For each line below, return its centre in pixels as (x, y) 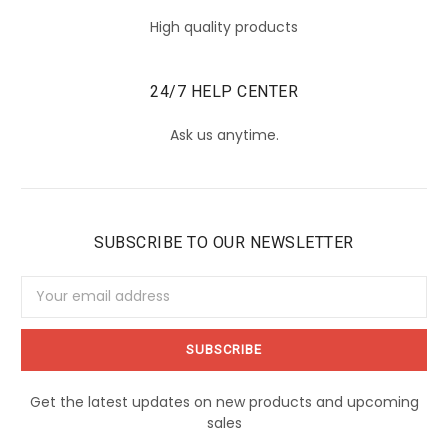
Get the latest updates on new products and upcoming (224, 401)
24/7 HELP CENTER (224, 91)
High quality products (224, 26)
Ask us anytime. (224, 134)
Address (48, 306)
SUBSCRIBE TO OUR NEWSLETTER (224, 242)
